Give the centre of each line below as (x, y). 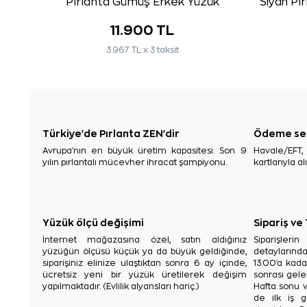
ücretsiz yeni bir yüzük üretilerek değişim (145, 274)
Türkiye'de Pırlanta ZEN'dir (111, 133)
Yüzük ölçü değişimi (93, 222)
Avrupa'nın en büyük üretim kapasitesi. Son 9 (145, 150)
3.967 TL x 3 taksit (142, 50)
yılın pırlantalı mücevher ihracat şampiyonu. (135, 162)
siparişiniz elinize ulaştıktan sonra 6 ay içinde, (145, 263)
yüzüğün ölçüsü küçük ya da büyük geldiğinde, (145, 251)
